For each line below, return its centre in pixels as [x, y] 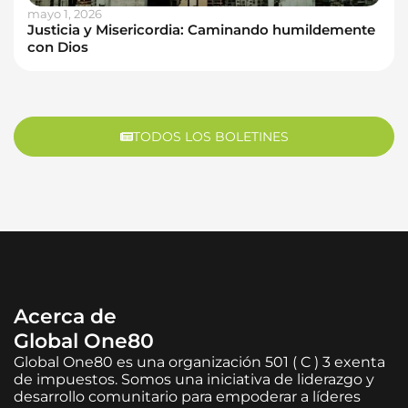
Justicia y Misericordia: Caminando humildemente [201, 29]
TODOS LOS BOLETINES [210, 136]
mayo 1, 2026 [65, 13]
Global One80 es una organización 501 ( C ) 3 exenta [199, 362]
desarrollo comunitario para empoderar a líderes [187, 396]
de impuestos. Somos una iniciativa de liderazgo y [194, 379]
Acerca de [65, 316]
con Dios [58, 46]
